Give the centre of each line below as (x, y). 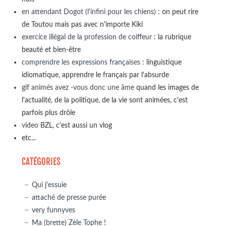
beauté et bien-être (51, 49)
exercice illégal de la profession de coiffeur (87, 37)
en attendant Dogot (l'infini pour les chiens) (89, 12)
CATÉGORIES (41, 161)
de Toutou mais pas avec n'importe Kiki (82, 24)
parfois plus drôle (48, 112)
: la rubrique (171, 37)
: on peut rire (177, 12)
